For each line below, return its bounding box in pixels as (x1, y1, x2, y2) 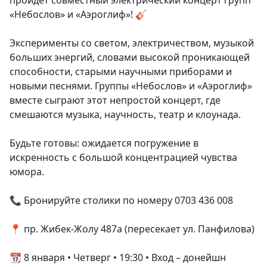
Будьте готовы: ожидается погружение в (10, 136, 198, 150)
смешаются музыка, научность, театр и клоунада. (10, 107, 241, 121)
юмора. (10, 164, 44, 178)
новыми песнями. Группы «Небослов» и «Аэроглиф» (10, 79, 252, 92)
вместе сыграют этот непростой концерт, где (10, 93, 221, 107)
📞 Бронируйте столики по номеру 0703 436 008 (10, 193, 233, 207)
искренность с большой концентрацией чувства (10, 150, 237, 164)
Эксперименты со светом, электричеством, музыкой (10, 36, 254, 49)
